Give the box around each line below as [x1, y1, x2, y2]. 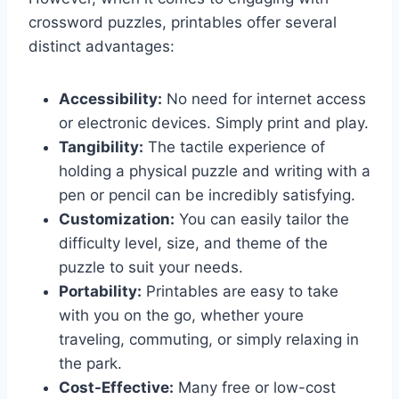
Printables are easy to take [142, 282, 338, 301]
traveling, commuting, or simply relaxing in [59, 330, 359, 349]
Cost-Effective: [59, 379, 174, 397]
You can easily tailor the [175, 210, 349, 229]
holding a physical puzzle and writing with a [59, 162, 370, 181]
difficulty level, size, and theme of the [59, 234, 328, 253]
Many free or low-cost [174, 379, 336, 397]
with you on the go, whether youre [59, 306, 304, 325]
